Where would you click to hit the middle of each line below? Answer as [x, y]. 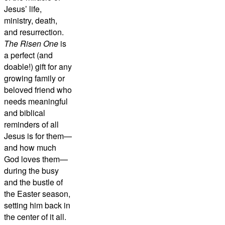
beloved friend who [38, 89]
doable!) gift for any [38, 66]
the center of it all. [35, 216]
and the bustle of [33, 182]
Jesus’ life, [23, 9]
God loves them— [36, 159]
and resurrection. [34, 32]
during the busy [31, 170]
